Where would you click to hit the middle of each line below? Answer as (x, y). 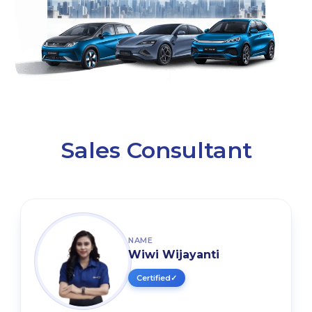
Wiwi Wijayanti (174, 255)
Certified (154, 278)
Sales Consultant (156, 150)
